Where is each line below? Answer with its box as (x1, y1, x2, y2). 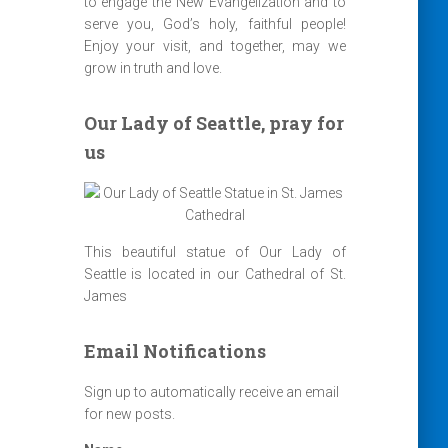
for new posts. (83, 406, 175, 422)
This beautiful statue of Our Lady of (83, 244, 346, 260)
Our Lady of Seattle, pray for (83, 111, 344, 135)
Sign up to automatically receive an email (83, 384, 339, 400)
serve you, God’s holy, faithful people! (83, 16, 346, 32)
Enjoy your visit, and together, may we (83, 38, 346, 54)
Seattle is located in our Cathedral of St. (83, 266, 346, 282)
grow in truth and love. (83, 60, 222, 76)
